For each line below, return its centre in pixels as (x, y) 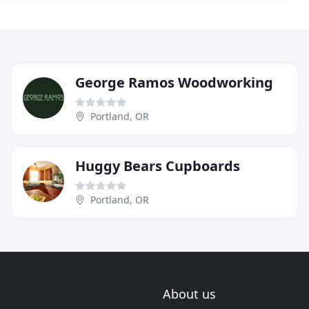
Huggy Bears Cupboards (158, 166)
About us (189, 294)
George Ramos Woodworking (174, 83)
